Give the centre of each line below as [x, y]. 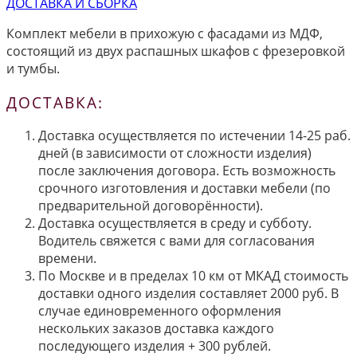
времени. [67, 259]
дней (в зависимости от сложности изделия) [175, 153]
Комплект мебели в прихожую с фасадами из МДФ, [165, 33]
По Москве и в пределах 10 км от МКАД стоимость [193, 276]
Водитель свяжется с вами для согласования [177, 241]
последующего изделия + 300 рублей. [155, 346]
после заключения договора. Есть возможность [187, 171]
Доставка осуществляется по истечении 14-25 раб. [194, 136]
